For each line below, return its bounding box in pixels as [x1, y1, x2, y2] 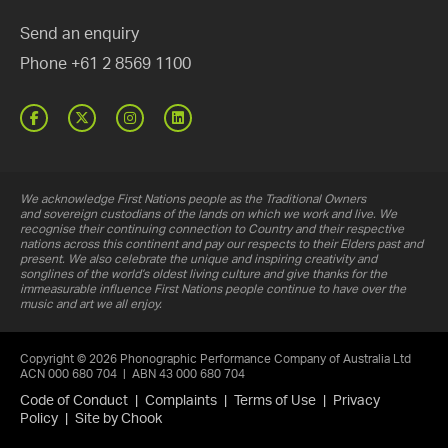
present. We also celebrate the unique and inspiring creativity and [20, 253, 377, 265]
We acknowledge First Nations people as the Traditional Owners [20, 193, 366, 205]
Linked [183, 109, 241, 124]
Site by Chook [75, 412, 162, 426]
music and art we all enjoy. [20, 298, 162, 310]
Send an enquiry [20, 26, 139, 42]
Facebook [37, 109, 122, 124]
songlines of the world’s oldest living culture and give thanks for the [20, 268, 387, 280]
